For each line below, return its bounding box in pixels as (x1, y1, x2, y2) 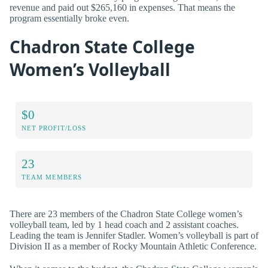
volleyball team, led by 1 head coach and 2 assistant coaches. (10, 220, 239, 230)
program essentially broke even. (10, 13, 129, 23)
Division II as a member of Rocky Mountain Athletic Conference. (10, 241, 257, 252)
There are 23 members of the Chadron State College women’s (10, 209, 242, 220)
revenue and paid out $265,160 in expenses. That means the (10, 2, 235, 13)
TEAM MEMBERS (22, 173, 82, 181)
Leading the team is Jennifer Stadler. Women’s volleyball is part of (10, 230, 258, 241)
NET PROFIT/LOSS (22, 124, 86, 132)
